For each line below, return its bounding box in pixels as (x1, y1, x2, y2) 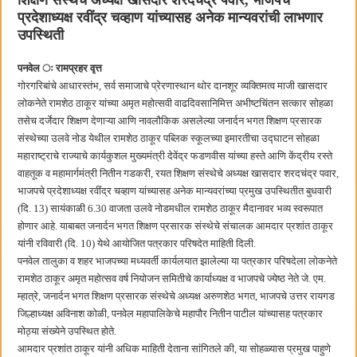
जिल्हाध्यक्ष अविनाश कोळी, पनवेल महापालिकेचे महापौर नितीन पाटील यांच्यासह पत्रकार (18, 308, 324, 320)
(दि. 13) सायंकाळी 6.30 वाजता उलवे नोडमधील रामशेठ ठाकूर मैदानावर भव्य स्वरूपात (18, 202, 324, 215)
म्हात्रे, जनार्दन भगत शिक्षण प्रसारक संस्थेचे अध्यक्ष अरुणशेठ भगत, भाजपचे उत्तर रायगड (18, 290, 335, 303)
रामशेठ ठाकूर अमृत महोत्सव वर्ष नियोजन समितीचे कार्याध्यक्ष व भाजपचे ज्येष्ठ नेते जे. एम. (18, 273, 327, 285)
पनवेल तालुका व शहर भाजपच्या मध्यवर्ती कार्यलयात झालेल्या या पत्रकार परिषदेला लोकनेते (18, 255, 338, 268)
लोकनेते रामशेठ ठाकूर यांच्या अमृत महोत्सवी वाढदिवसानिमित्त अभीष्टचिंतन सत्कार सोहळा (18, 97, 334, 110)
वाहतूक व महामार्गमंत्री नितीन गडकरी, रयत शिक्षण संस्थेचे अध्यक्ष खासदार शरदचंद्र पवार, (18, 167, 339, 180)
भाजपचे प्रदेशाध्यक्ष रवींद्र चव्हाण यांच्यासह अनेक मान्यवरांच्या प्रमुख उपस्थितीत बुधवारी (18, 185, 332, 198)
